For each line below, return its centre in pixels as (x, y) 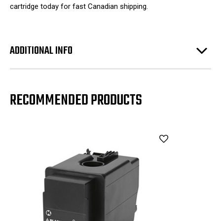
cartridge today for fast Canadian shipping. (79, 6)
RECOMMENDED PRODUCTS (76, 100)
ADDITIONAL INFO (41, 51)
